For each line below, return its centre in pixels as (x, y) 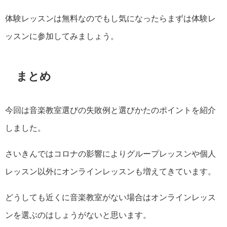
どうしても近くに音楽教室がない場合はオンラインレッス (110, 197)
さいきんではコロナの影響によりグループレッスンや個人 (110, 154)
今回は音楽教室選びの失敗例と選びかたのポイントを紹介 (110, 110)
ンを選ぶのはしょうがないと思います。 (78, 215)
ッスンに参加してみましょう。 (62, 36)
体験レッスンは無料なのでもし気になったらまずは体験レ (110, 18)
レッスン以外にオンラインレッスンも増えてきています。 (110, 172)
